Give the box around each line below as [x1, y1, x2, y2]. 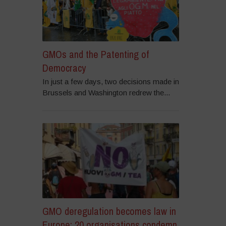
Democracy [42, 61, 86, 75]
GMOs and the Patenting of [42, 47, 149, 61]
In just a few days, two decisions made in [42, 77, 179, 86]
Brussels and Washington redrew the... [42, 88, 170, 97]
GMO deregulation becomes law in [42, 204, 176, 218]
